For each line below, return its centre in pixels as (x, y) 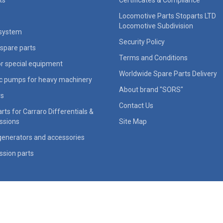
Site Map (133, 122)
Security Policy (142, 42)
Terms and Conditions (153, 58)
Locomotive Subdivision (156, 26)
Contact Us (136, 106)
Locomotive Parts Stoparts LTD (167, 16)
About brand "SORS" (151, 90)
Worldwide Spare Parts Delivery (168, 74)
